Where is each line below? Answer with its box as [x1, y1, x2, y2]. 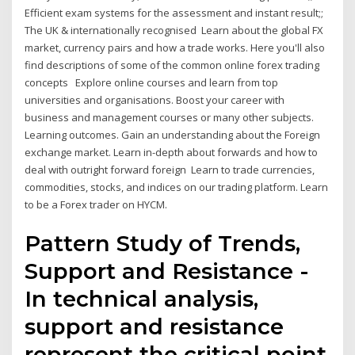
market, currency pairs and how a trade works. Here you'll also [25, 40, 326, 55]
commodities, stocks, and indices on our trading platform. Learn [25, 180, 329, 195]
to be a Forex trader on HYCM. [25, 197, 168, 212]
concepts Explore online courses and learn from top [25, 75, 279, 90]
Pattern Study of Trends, [25, 229, 301, 257]
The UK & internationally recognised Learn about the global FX [25, 23, 324, 38]
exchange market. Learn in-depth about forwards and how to [25, 145, 319, 160]
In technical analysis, [25, 284, 259, 312]
